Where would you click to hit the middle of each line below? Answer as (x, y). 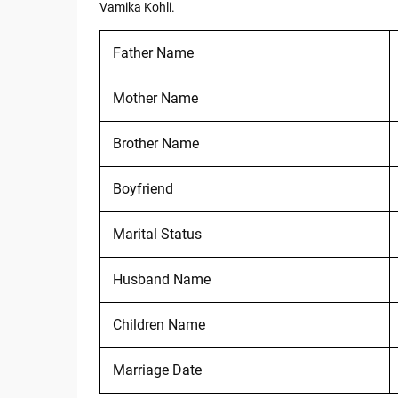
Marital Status (157, 234)
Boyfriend (143, 188)
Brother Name (155, 143)
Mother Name (155, 98)
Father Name (153, 52)
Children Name (159, 324)
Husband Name (161, 279)
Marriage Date (157, 370)
